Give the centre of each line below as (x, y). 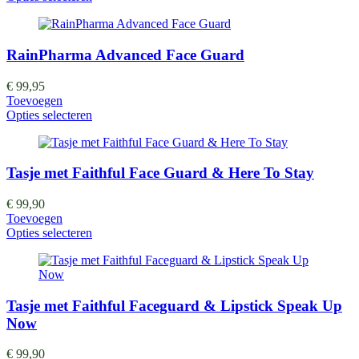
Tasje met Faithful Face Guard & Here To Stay (160, 173)
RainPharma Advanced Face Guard (125, 54)
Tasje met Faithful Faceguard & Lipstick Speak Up (174, 305)
